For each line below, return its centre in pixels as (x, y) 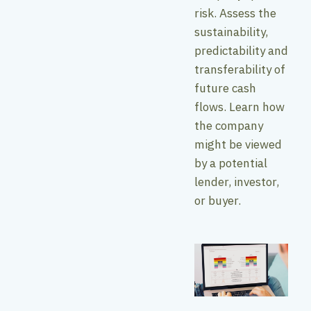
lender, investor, (237, 182)
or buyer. (218, 201)
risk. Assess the (235, 14)
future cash (225, 89)
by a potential (231, 163)
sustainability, (231, 32)
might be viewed (238, 145)
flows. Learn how (239, 107)
